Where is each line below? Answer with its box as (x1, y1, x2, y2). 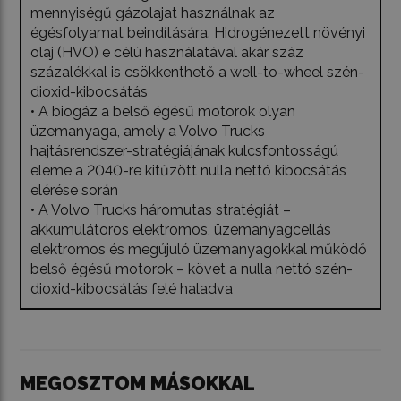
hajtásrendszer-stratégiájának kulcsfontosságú (30, 142, 339, 160)
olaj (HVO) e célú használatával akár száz (30, 44, 304, 62)
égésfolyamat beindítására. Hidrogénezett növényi (30, 24, 366, 42)
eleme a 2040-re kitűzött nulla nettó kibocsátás (30, 162, 347, 180)
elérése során (30, 182, 119, 200)
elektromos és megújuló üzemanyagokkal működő (30, 241, 368, 259)
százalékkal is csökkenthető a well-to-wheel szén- (30, 64, 365, 81)
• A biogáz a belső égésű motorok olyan (30, 103, 296, 121)
